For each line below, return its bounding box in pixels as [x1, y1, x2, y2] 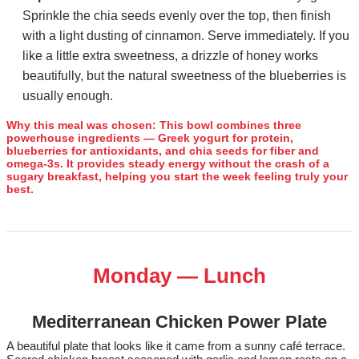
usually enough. [22, 89, 113, 103]
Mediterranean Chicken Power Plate [32, 312, 327, 333]
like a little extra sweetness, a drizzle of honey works [22, 49, 318, 63]
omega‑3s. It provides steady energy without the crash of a [6, 157, 329, 171]
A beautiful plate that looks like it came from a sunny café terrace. [6, 339, 345, 353]
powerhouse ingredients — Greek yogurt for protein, [6, 131, 293, 145]
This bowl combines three [156, 119, 301, 132]
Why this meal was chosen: [6, 119, 156, 132]
